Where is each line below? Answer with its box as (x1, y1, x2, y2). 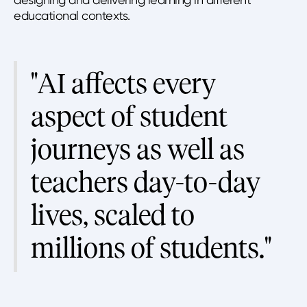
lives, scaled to (31, 199, 195, 231)
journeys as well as (31, 134, 245, 165)
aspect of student (31, 101, 228, 132)
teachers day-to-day (31, 167, 260, 198)
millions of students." (31, 232, 271, 264)
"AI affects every (31, 68, 216, 99)
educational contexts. (14, 8, 130, 23)
